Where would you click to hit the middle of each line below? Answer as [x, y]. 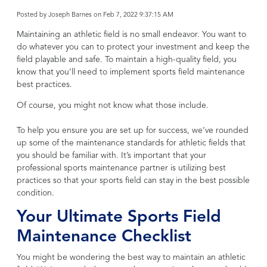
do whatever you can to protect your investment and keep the [133, 47]
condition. [35, 193]
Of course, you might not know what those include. [113, 105]
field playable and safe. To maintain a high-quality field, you [127, 59]
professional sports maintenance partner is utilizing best [121, 168]
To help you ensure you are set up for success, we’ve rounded [133, 130]
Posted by [32, 15]
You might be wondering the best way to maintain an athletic [131, 257]
